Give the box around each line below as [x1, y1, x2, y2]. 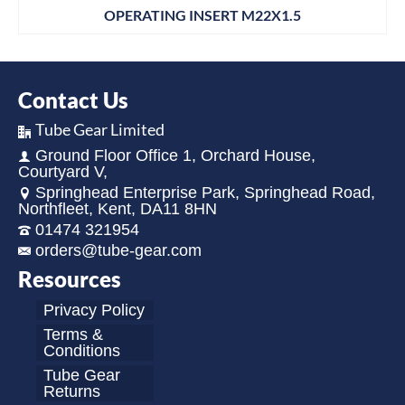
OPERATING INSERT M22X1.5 [104, 6, 301, 24]
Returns [43, 381, 100, 400]
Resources [18, 265, 121, 292]
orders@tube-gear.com [35, 240, 202, 259]
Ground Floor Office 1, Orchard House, [35, 146, 316, 165]
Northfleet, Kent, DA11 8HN [18, 199, 217, 218]
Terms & [43, 325, 103, 344]
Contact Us [18, 87, 128, 114]
